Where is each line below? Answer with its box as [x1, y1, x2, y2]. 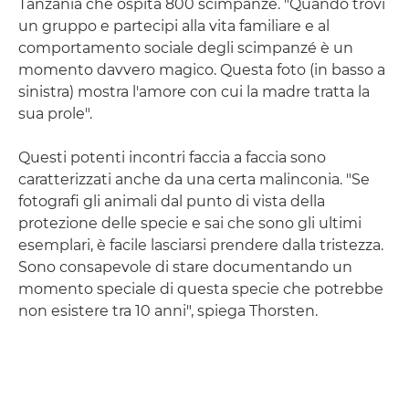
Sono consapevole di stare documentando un [18, 257, 352, 276]
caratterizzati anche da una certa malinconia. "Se [18, 170, 370, 188]
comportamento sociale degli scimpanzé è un [18, 38, 353, 57]
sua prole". [18, 104, 92, 122]
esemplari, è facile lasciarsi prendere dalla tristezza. [18, 236, 383, 254]
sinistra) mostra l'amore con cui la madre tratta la [18, 82, 370, 100]
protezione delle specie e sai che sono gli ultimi [18, 214, 362, 232]
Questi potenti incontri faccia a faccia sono [18, 148, 326, 166]
